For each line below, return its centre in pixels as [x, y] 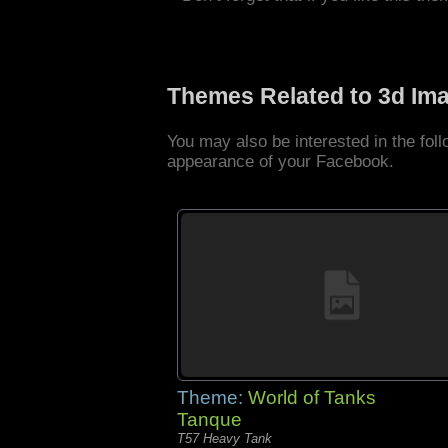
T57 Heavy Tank [224, 438]
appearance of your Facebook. [280, 161]
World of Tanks [312, 397]
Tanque [209, 419]
